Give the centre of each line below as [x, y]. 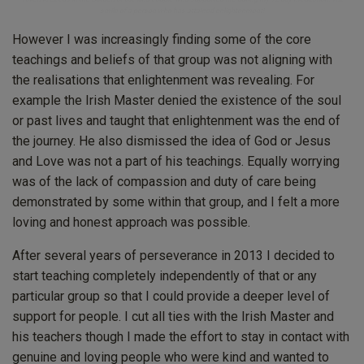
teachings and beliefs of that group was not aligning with [172, 59]
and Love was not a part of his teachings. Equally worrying [176, 161]
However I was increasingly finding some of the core [162, 39]
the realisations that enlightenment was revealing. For [163, 80]
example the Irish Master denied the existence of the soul [177, 100]
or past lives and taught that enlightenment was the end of [176, 120]
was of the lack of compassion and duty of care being [164, 181]
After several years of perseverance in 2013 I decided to [173, 255]
